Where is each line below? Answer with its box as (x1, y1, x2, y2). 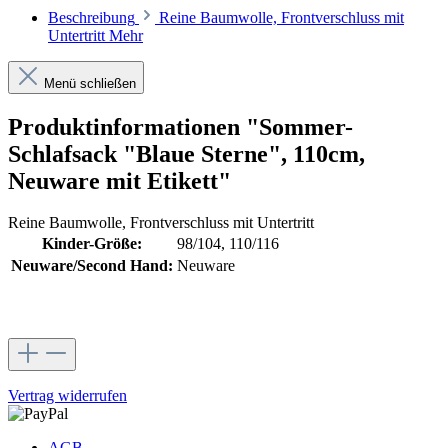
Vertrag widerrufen (8, 387, 127, 405)
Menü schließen (44, 75, 136, 91)
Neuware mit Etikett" (8, 167, 231, 194)
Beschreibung (48, 8, 135, 26)
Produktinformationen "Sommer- (8, 113, 353, 140)
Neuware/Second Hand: (11, 257, 173, 275)
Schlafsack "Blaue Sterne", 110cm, (8, 140, 365, 167)
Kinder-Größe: (42, 235, 142, 253)
